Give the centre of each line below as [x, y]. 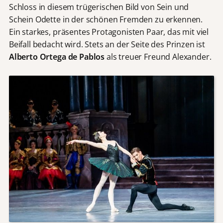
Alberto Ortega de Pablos [57, 56]
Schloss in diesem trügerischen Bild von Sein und [99, 7]
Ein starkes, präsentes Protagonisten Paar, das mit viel [109, 32]
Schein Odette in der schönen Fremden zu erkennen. [106, 19]
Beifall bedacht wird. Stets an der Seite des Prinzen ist [107, 44]
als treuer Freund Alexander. [158, 56]
